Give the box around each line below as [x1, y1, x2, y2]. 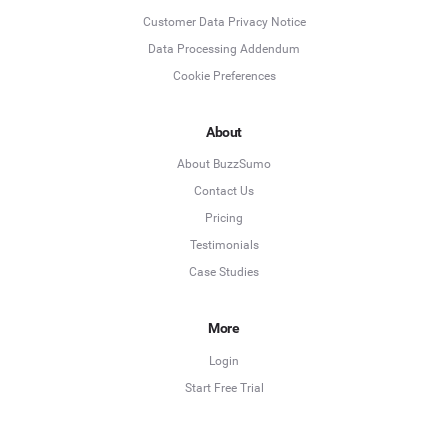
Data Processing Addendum [148, 41, 300, 56]
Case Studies [189, 265, 259, 280]
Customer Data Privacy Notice [142, 14, 306, 29]
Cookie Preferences [172, 68, 276, 83]
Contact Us [194, 184, 254, 199]
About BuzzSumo [177, 157, 271, 172]
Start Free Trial [184, 380, 264, 395]
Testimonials [189, 238, 259, 253]
